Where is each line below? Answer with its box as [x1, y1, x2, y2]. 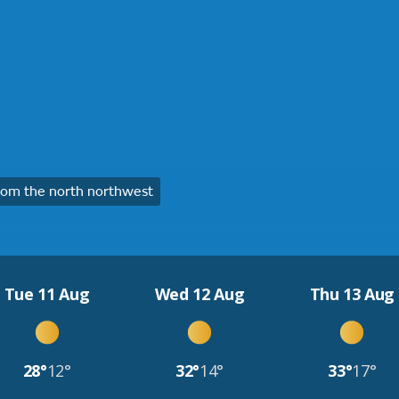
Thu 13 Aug [309, 283, 395, 305]
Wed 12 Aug [154, 283, 245, 305]
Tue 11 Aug [4, 283, 90, 305]
